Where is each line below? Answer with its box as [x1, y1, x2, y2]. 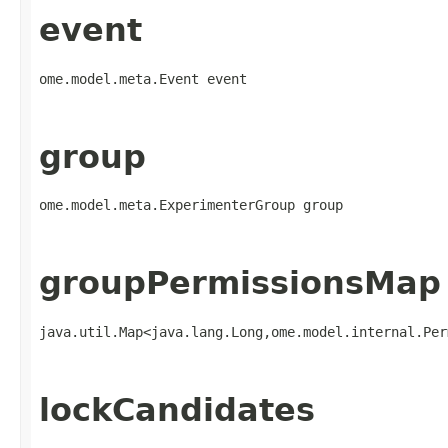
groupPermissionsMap [39, 265, 441, 302]
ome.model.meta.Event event [39, 70, 247, 87]
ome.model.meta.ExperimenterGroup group [39, 197, 343, 214]
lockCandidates [39, 392, 315, 428]
